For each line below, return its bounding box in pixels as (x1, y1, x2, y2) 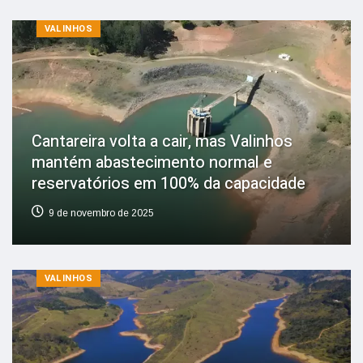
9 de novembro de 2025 (49, 207, 154, 219)
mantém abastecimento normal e (32, 150, 272, 174)
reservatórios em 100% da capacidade (32, 171, 305, 195)
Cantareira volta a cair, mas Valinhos (32, 129, 293, 153)
